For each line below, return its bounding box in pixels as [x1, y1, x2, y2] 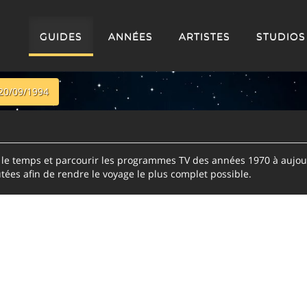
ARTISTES [179, 30, 230, 42]
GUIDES [40, 30, 82, 42]
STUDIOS [256, 30, 306, 42]
